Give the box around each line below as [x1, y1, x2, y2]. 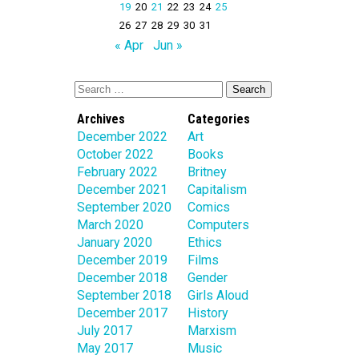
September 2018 [77, 288, 171, 304]
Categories [188, 111, 250, 127]
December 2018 [77, 270, 167, 286]
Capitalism [188, 182, 247, 198]
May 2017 [77, 341, 133, 357]
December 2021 [77, 182, 167, 198]
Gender [188, 270, 228, 286]
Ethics [188, 235, 222, 251]
